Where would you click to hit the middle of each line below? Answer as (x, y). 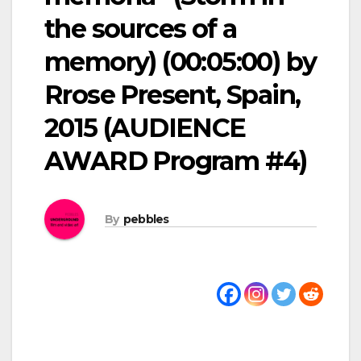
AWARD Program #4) (176, 160)
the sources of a (141, 28)
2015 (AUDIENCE (145, 127)
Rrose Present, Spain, (172, 94)
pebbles (146, 219)
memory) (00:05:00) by (180, 61)
